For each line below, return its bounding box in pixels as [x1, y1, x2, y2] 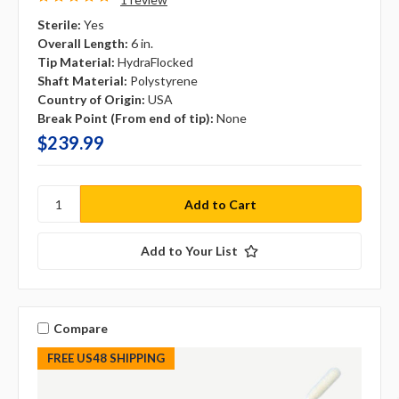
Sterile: [37, 16, 81, 32]
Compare [53, 320, 108, 336]
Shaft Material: [37, 72, 127, 88]
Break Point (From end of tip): [37, 110, 214, 126]
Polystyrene [130, 72, 198, 88]
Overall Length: [37, 35, 128, 51]
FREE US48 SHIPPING [46, 351, 165, 366]
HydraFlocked [118, 53, 193, 69]
